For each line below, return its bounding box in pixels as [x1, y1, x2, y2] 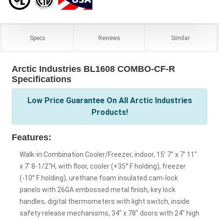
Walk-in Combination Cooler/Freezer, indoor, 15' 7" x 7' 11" [20, 151, 197, 159]
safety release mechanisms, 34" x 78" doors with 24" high [20, 209, 199, 218]
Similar [171, 35, 190, 42]
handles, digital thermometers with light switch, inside [20, 197, 190, 206]
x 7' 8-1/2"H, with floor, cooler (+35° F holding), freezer [20, 162, 186, 171]
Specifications [12, 74, 71, 85]
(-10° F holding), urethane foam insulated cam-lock [20, 174, 178, 182]
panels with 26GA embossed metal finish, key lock [20, 186, 175, 194]
